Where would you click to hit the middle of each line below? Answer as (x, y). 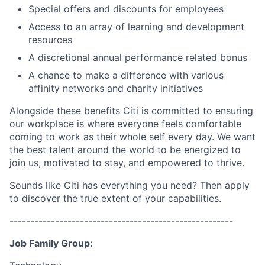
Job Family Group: (51, 243)
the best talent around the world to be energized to (125, 150)
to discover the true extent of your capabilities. (115, 198)
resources (50, 40)
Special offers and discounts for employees (126, 9)
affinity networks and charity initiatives (116, 88)
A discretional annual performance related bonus (138, 57)
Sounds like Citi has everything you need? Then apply (130, 185)
